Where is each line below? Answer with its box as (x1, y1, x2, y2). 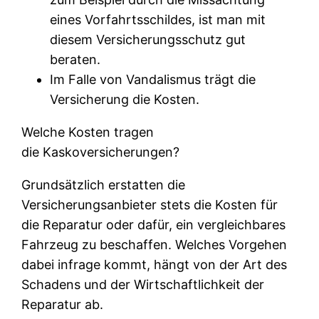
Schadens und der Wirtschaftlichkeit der (21, 276, 265, 292)
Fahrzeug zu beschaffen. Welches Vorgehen (21, 236, 288, 252)
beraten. (50, 51, 101, 67)
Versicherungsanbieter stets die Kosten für (21, 197, 278, 212)
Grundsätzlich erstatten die (21, 177, 186, 192)
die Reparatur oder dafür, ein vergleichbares (21, 216, 286, 232)
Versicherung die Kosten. (50, 91, 200, 107)
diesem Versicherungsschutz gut (50, 31, 246, 47)
